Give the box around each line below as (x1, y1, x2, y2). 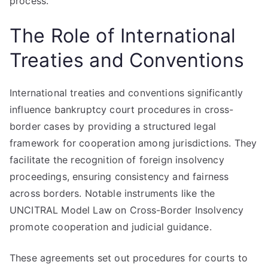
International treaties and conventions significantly (10, 87, 243, 99)
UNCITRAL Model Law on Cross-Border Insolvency (10, 204, 244, 216)
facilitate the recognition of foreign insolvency (10, 154, 224, 166)
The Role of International (10, 24, 236, 47)
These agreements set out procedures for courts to (10, 252, 248, 264)
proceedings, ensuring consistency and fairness (10, 170, 229, 182)
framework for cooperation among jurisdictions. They (10, 137, 257, 149)
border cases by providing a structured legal (10, 120, 217, 132)
